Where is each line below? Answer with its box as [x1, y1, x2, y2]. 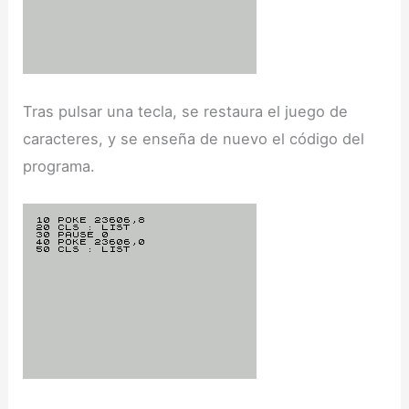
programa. [23, 157, 96, 176]
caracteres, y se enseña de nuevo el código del [23, 130, 365, 149]
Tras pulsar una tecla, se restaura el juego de [23, 102, 349, 121]
